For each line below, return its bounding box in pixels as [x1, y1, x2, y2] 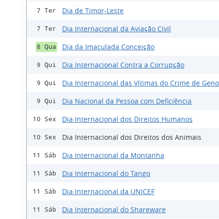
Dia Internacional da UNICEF [62, 187, 154, 197]
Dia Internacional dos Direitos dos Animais [62, 132, 201, 142]
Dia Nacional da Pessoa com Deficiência [62, 96, 192, 106]
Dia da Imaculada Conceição [62, 42, 154, 52]
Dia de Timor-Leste [62, 6, 124, 16]
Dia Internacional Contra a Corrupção [62, 60, 184, 70]
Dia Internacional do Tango [62, 169, 150, 178]
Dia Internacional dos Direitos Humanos [62, 114, 193, 124]
